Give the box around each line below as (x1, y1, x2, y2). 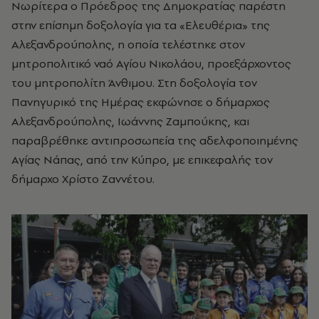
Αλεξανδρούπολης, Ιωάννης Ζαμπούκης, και (11, 113, 249, 129)
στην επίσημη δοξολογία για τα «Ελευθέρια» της (11, 16, 270, 33)
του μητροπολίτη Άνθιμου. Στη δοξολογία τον (11, 74, 257, 90)
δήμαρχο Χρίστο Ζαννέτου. (11, 170, 155, 187)
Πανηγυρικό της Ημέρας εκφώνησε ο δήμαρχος (11, 93, 270, 110)
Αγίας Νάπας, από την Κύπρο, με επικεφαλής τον (11, 151, 273, 167)
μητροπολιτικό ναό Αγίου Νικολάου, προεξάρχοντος (11, 55, 291, 71)
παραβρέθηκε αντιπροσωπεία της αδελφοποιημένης (11, 132, 298, 148)
